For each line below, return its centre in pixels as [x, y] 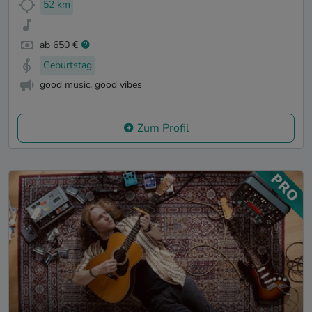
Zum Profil [163, 128]
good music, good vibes [91, 85]
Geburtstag [68, 65]
